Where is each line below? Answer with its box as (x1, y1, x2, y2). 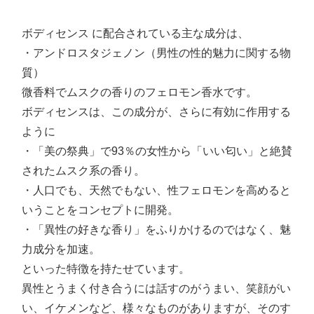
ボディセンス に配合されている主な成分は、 (22, 27, 249, 40)
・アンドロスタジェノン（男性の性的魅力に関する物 (22, 47, 291, 60)
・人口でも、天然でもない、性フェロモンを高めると (22, 184, 291, 197)
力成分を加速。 (22, 243, 100, 256)
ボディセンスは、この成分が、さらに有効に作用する (22, 106, 291, 118)
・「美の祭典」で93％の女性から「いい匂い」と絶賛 (22, 145, 292, 158)
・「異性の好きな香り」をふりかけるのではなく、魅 (22, 224, 291, 236)
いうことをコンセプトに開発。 (22, 204, 179, 217)
